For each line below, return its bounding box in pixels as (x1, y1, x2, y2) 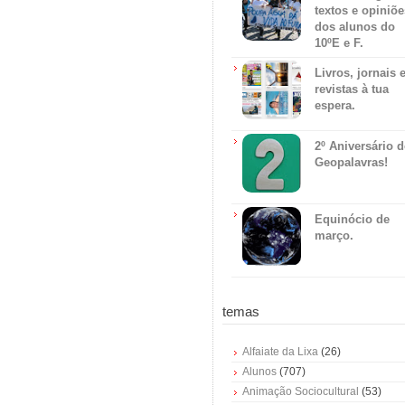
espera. (315, 99, 355, 113)
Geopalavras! (315, 155, 388, 170)
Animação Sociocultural (242, 385, 359, 399)
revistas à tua (315, 82, 389, 97)
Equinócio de (315, 212, 390, 227)
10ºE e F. (315, 35, 363, 50)
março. (315, 229, 353, 243)
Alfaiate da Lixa (242, 345, 318, 359)
